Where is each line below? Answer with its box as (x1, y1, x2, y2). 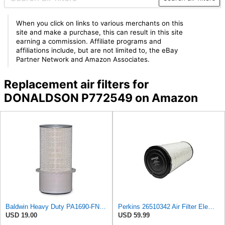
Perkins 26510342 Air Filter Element (208, 202, 214, 210)
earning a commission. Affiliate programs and (16, 37, 162, 45)
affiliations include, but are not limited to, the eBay (16, 46, 178, 54)
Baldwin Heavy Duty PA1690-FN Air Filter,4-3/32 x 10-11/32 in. (99, 202, 106, 210)
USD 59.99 (118, 211, 150, 219)
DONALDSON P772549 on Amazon (4, 91, 198, 105)
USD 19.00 (6, 211, 37, 219)
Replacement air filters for (4, 77, 149, 92)
